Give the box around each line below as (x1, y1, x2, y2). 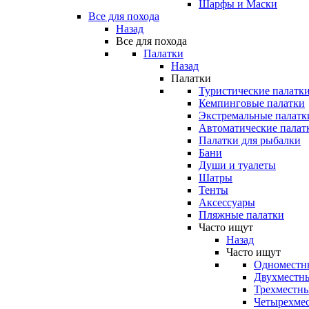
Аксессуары (199, 197, 255, 208)
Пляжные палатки (199, 209, 284, 221)
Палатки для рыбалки (199, 134, 301, 146)
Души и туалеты (199, 159, 276, 171)
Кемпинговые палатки (199, 97, 305, 109)
